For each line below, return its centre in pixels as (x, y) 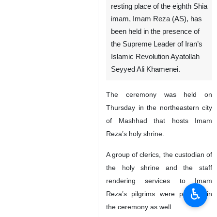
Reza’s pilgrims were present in (159, 194)
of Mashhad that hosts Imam (159, 121)
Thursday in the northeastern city (159, 108)
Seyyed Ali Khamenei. (146, 69)
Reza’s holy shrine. (137, 134)
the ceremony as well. (139, 207)
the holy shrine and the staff (159, 168)
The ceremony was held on (159, 94)
